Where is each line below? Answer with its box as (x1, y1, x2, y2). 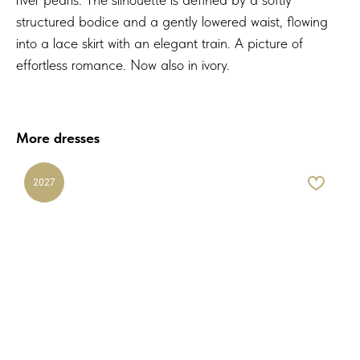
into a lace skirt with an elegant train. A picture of (16, 35, 303, 52)
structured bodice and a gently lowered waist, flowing (16, 13, 328, 31)
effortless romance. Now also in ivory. (16, 56, 230, 74)
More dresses (16, 129, 100, 147)
